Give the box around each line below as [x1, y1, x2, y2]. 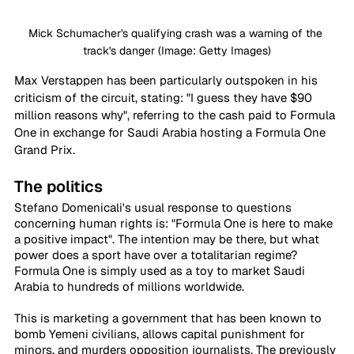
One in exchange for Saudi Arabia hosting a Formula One [14, 124, 329, 140]
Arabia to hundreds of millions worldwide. [14, 278, 244, 294]
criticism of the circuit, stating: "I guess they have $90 [14, 89, 315, 105]
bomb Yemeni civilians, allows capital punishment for [14, 326, 308, 341]
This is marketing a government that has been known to [14, 310, 325, 326]
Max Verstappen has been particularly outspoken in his [14, 72, 321, 88]
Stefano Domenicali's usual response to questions [14, 199, 295, 215]
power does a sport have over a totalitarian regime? [14, 247, 300, 262]
